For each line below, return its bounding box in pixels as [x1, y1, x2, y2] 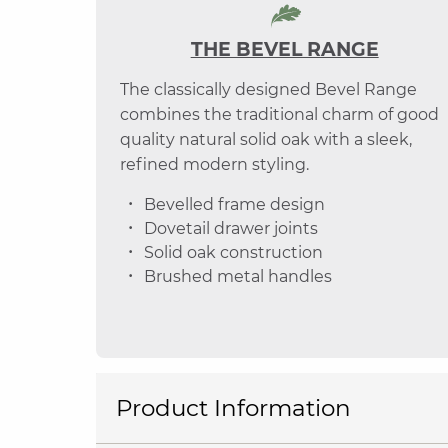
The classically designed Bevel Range [120, 79, 417, 99]
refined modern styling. [120, 154, 309, 174]
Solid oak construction [144, 242, 323, 262]
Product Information [116, 393, 351, 422]
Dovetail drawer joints [144, 218, 318, 238]
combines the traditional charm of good [120, 104, 439, 124]
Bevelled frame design [144, 194, 325, 214]
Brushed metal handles [144, 266, 332, 286]
